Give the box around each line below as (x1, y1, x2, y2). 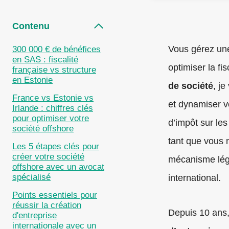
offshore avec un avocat (12, 162, 104, 172)
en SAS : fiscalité (12, 55, 78, 65)
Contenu (12, 20, 50, 31)
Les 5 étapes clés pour (12, 142, 99, 152)
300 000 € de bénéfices (12, 44, 101, 55)
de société (168, 81, 213, 91)
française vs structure (12, 65, 96, 75)
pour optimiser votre (12, 113, 89, 124)
